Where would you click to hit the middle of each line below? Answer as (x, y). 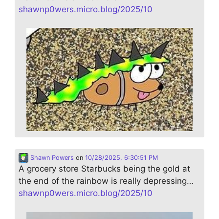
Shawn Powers (51, 158)
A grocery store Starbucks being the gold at (104, 169)
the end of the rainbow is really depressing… (106, 181)
